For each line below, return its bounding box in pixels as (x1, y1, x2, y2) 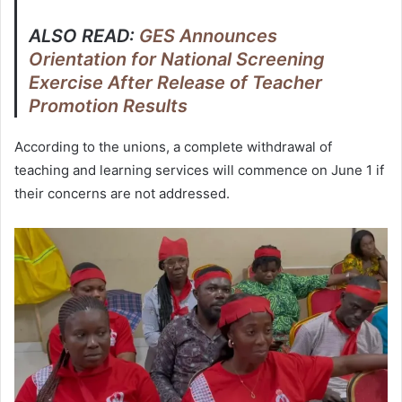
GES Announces (139, 25, 278, 48)
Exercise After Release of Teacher (29, 72, 323, 94)
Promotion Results (29, 95, 188, 118)
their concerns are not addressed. (14, 185, 230, 203)
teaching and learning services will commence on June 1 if (14, 162, 384, 179)
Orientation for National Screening (29, 48, 326, 71)
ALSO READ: (29, 25, 140, 48)
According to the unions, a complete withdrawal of (14, 138, 332, 156)
